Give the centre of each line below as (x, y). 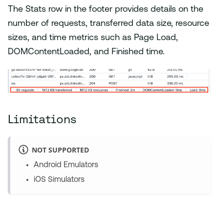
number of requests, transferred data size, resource (109, 23)
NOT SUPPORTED (60, 150)
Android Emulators (66, 165)
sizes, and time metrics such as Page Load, (93, 38)
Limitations (42, 119)
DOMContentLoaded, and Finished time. (86, 52)
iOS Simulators (59, 180)
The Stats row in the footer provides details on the (106, 9)
